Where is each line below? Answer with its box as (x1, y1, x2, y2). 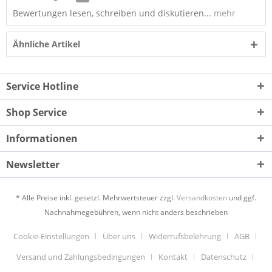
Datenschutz (201, 251, 246, 263)
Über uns (103, 231, 135, 242)
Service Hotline (6, 80, 78, 93)
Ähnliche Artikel (13, 38, 80, 50)
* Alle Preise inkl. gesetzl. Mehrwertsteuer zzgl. (16, 192, 177, 203)
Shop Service (6, 106, 67, 119)
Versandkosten (177, 192, 227, 203)
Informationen (6, 132, 78, 145)
